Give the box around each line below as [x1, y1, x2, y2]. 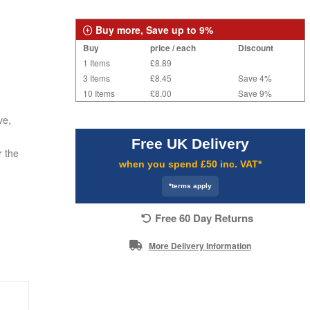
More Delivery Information [148, 239, 251, 253]
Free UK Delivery [131, 135, 249, 152]
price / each [149, 41, 196, 54]
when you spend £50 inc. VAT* [118, 158, 262, 170]
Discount [237, 41, 273, 54]
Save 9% [237, 86, 272, 99]
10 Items [82, 86, 115, 99]
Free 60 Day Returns [154, 210, 253, 226]
